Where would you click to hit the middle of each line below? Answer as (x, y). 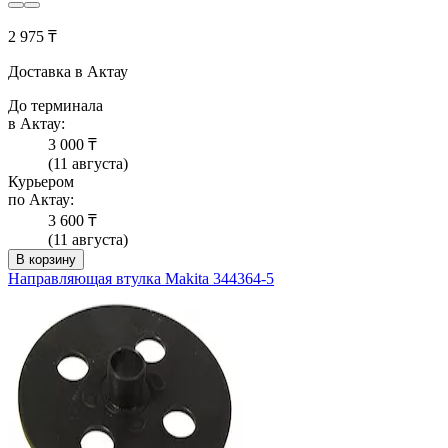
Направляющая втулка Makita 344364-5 (141, 279)
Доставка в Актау (68, 72)
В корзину (46, 260)
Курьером (41, 182)
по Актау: (41, 200)
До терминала (55, 106)
